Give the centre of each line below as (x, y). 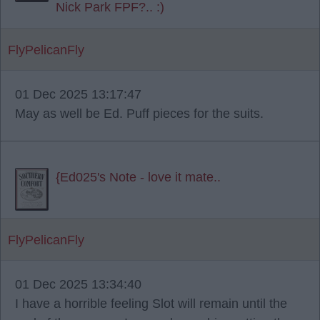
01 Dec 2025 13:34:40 (78, 284)
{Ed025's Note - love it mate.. (138, 177)
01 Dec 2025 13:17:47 (78, 94)
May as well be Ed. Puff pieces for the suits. (139, 114)
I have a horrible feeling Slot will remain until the (151, 304)
